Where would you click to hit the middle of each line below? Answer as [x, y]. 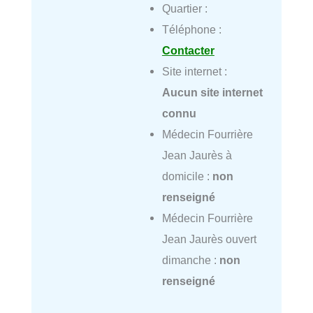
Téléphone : [191, 29]
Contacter [188, 50]
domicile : [187, 176]
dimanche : [190, 260]
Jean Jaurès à [197, 155]
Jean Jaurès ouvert [209, 239]
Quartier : [184, 8]
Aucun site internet [212, 92]
